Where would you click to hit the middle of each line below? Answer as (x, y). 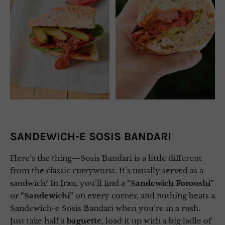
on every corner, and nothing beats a (144, 195)
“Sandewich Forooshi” (171, 183)
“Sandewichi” (47, 195)
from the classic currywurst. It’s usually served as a (107, 170)
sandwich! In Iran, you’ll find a (69, 183)
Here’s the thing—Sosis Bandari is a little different (106, 158)
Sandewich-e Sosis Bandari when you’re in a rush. (105, 208)
